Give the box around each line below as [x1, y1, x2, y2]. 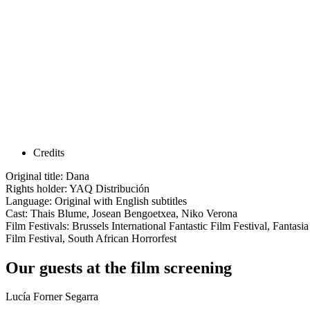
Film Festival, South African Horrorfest [6, 232, 176, 244]
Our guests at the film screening [6, 258, 232, 277]
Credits [33, 146, 64, 158]
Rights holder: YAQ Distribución [6, 182, 149, 194]
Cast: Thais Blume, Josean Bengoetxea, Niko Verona [6, 207, 237, 219]
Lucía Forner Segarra [6, 291, 98, 303]
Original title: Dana [6, 170, 89, 182]
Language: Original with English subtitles [6, 194, 187, 207]
